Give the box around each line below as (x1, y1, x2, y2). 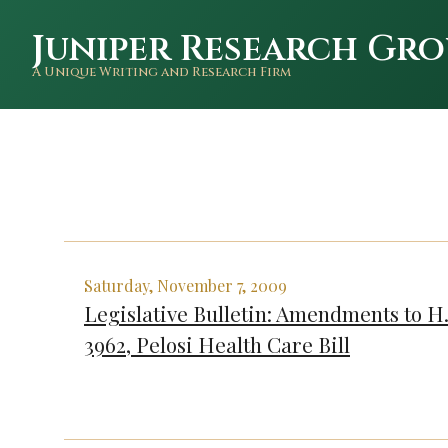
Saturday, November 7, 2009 (84, 274, 287, 296)
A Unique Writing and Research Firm (32, 64, 291, 81)
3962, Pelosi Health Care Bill (84, 329, 350, 358)
